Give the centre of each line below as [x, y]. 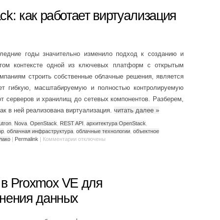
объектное [146, 131]
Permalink [27, 139]
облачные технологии [103, 131]
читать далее [135, 110]
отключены [91, 139]
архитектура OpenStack [116, 123]
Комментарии [60, 139]
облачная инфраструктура [40, 131]
